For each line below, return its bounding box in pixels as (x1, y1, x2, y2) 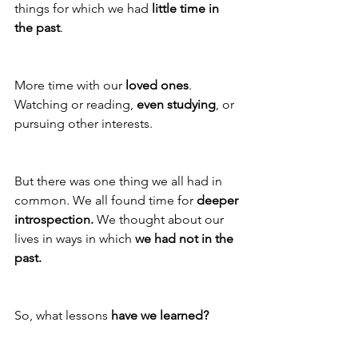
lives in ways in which (14, 231, 135, 247)
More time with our (14, 78, 125, 93)
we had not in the (135, 231, 237, 247)
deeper (197, 193, 241, 209)
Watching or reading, (14, 97, 137, 113)
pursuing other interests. (14, 116, 156, 132)
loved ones (125, 78, 189, 93)
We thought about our (93, 212, 227, 228)
